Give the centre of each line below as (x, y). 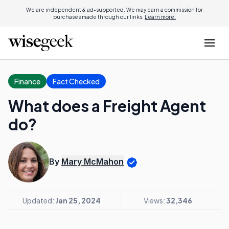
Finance (27, 81)
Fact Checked (76, 81)
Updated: (39, 200)
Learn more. (160, 17)
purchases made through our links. (99, 17)
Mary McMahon (93, 162)
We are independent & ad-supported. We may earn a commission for (114, 10)
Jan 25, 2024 (78, 200)
